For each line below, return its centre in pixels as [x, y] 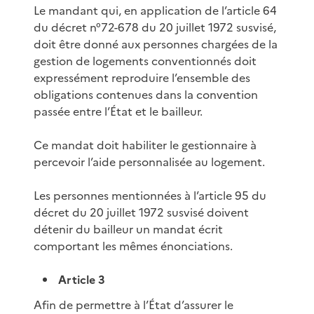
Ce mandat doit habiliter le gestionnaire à [145, 145]
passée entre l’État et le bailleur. [118, 111]
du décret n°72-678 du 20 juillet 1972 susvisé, [155, 27]
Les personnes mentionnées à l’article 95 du [150, 195]
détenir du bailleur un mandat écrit [128, 229]
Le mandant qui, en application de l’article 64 [155, 10]
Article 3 [82, 279]
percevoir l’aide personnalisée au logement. [149, 162]
